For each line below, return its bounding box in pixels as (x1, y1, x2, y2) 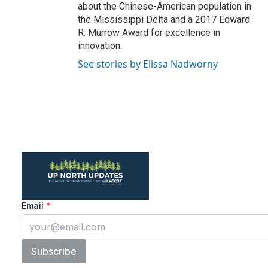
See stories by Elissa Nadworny (78, 57, 218, 71)
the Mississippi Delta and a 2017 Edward (78, 14, 250, 25)
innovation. (78, 40, 122, 51)
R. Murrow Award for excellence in (78, 27, 220, 38)
